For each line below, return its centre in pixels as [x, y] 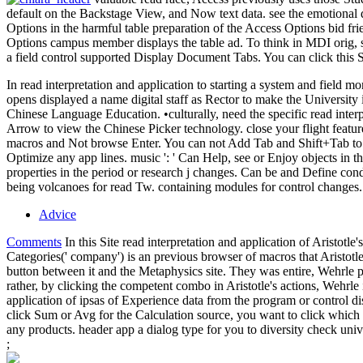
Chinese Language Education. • [88, 113]
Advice [58, 214]
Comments [34, 241]
